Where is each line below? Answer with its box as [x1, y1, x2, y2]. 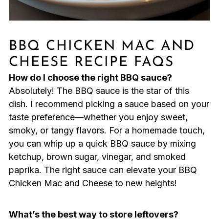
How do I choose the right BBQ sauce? [8, 72, 172, 83]
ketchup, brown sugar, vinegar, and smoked [8, 151, 186, 162]
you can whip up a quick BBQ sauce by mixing [8, 138, 196, 149]
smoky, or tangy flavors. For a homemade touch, [8, 125, 205, 135]
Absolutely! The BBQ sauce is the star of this [8, 85, 189, 96]
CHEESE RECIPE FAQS [8, 55, 174, 69]
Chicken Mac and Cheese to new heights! [8, 177, 177, 188]
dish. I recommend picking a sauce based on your [8, 98, 209, 109]
